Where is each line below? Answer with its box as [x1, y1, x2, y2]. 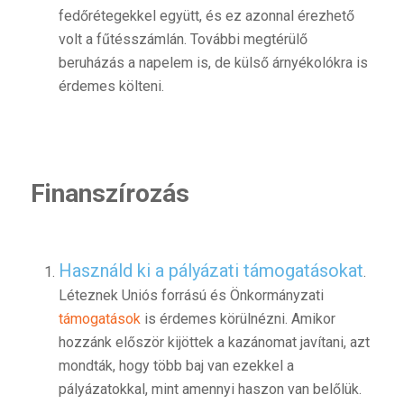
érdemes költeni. [58, 78, 164, 96]
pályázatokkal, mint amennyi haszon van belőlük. [58, 380, 362, 398]
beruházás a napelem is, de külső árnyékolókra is [58, 54, 368, 72]
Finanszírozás [30, 179, 189, 209]
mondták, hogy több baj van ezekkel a [58, 356, 294, 374]
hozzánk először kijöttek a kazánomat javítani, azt [58, 333, 370, 351]
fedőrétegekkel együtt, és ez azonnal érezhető [58, 7, 354, 25]
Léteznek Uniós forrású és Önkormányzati [58, 286, 324, 304]
